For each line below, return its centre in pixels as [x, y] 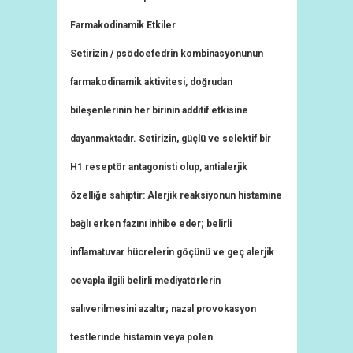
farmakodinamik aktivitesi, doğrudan [151, 82]
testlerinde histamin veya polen [141, 337]
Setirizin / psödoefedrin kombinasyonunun [167, 54]
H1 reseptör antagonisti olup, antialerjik [159, 167]
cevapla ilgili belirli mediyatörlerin [145, 281]
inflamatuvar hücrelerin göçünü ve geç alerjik [172, 252]
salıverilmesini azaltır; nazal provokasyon [163, 309]
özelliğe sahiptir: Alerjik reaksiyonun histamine [176, 195]
